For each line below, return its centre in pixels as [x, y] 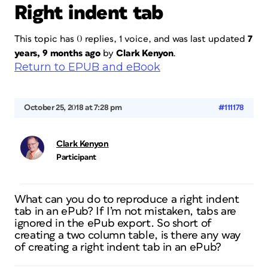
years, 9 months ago [58, 53]
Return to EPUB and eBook [87, 67]
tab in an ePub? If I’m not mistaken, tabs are [125, 211]
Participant [77, 157]
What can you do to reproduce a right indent [127, 200]
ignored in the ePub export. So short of [113, 223]
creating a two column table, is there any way [128, 235]
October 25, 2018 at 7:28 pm [73, 108]
